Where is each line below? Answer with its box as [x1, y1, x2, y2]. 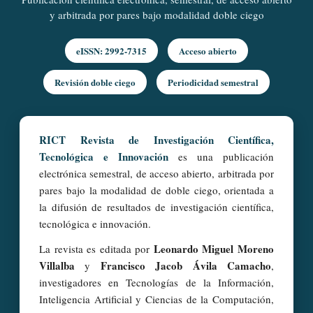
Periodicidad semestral [168, 75, 259, 89]
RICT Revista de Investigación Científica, [39, 132, 274, 148]
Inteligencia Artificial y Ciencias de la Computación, [39, 292, 274, 307]
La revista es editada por [39, 242, 154, 256]
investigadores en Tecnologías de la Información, [39, 275, 274, 290]
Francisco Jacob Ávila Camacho [100, 258, 272, 274]
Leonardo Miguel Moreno [153, 241, 275, 257]
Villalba [39, 258, 75, 274]
